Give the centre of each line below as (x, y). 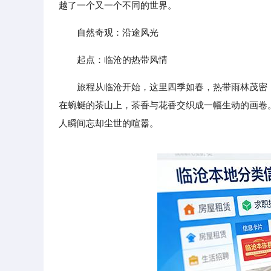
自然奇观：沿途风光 (118, 32)
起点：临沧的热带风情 (122, 60)
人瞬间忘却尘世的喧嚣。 (109, 123)
